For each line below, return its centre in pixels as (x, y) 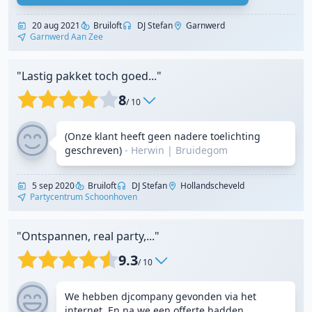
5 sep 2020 (52, 186)
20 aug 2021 (55, 25)
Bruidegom (202, 150)
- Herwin (145, 150)
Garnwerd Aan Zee (67, 37)
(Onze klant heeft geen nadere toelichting (163, 136)
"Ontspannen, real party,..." (88, 236)
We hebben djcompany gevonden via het (161, 296)
